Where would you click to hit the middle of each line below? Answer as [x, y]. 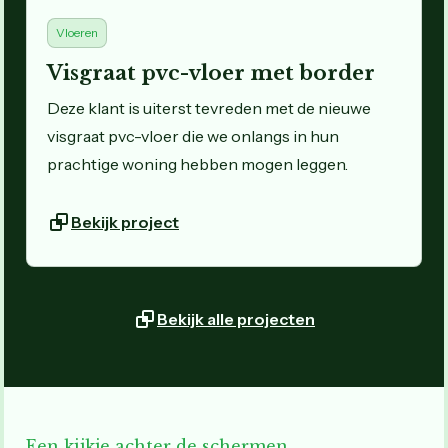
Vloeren [77, 33]
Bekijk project [125, 222]
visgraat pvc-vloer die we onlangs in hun [193, 136]
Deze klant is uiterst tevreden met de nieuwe [209, 108]
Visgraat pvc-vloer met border [211, 73]
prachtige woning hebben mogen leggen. [197, 164]
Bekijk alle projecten [236, 319]
